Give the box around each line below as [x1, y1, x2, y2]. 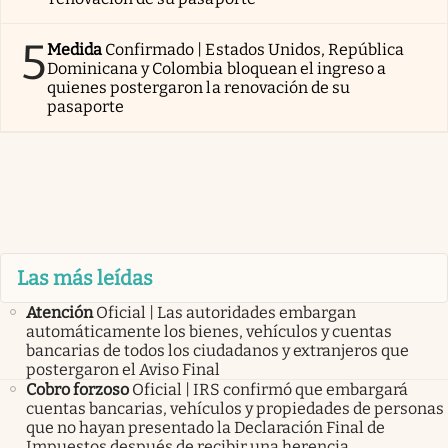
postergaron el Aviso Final [26, 360, 220, 380]
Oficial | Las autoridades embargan [96, 303, 356, 323]
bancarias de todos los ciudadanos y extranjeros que [26, 341, 409, 361]
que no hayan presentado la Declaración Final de [26, 418, 385, 438]
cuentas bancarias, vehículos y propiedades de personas [26, 399, 444, 419]
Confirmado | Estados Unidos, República [105, 39, 405, 59]
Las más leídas [17, 266, 153, 291]
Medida [47, 39, 103, 59]
